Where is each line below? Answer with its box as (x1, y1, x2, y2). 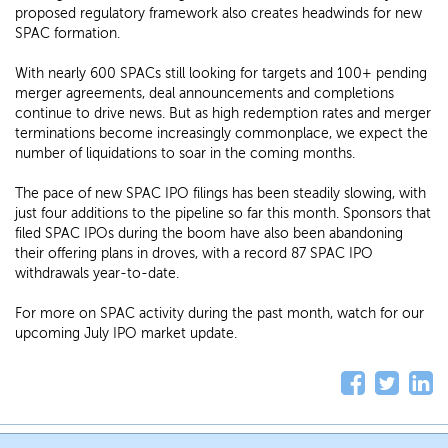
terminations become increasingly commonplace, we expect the (15, 124, 428, 142)
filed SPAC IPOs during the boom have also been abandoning (15, 224, 403, 242)
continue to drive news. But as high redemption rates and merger (15, 104, 431, 122)
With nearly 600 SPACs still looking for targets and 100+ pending (15, 64, 427, 82)
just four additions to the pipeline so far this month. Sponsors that (15, 204, 431, 222)
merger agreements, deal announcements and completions (15, 84, 394, 102)
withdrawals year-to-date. (15, 264, 179, 282)
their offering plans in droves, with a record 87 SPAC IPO (15, 244, 373, 262)
